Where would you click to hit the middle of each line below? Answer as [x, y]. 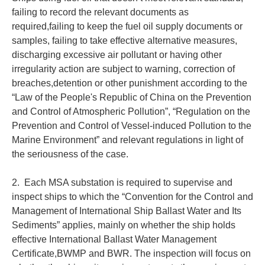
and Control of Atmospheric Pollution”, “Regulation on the [131, 112]
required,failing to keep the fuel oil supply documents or [127, 27]
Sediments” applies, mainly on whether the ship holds [124, 225]
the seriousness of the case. [70, 154]
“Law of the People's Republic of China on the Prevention [132, 98]
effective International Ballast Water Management [114, 240]
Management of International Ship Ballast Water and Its [127, 211]
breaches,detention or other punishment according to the [130, 83]
